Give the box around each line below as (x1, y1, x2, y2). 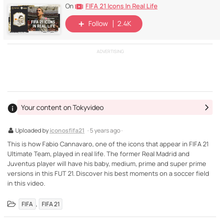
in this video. (7, 178, 45, 188)
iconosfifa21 (50, 126, 84, 135)
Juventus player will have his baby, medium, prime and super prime (7, 159, 206, 168)
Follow (88, 19, 108, 28)
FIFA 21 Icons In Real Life (85, 1, 158, 10)
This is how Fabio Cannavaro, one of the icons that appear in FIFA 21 (7, 139, 209, 148)
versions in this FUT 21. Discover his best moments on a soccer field (7, 168, 209, 178)
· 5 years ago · (87, 126, 123, 135)
